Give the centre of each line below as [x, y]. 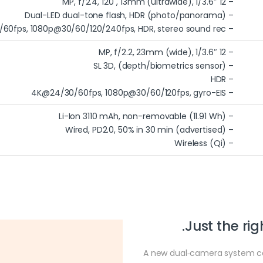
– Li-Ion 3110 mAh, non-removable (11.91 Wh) [230, 117]
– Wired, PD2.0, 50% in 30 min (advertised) [230, 130]
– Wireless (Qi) [230, 144]
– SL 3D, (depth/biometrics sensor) [230, 66]
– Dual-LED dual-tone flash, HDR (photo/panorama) [230, 16]
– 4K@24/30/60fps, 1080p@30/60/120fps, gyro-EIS [230, 93]
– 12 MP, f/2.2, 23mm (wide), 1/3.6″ [230, 53]
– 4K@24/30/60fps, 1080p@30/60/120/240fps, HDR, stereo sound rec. [230, 29]
